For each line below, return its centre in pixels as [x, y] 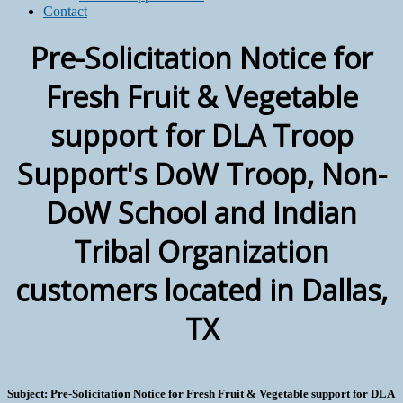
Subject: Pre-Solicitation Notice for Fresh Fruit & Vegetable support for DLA [201, 394]
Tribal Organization [201, 252]
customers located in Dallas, [201, 291]
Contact [65, 11]
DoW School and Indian [201, 213]
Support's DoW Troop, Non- [201, 175]
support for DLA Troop [201, 136]
